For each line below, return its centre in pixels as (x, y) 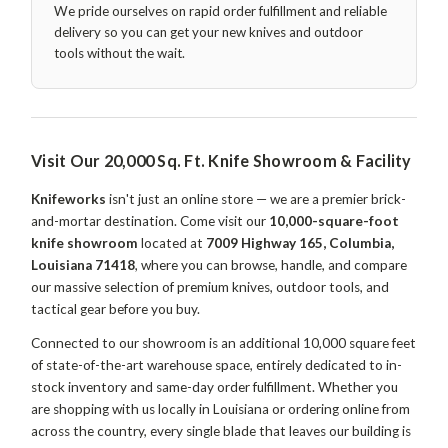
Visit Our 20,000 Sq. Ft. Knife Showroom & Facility (221, 160)
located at (172, 242)
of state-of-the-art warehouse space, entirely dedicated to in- (216, 364)
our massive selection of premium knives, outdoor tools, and (210, 286)
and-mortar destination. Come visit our (150, 220)
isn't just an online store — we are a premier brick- (256, 198)
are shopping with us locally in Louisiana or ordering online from (220, 408)
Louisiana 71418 (83, 264)
